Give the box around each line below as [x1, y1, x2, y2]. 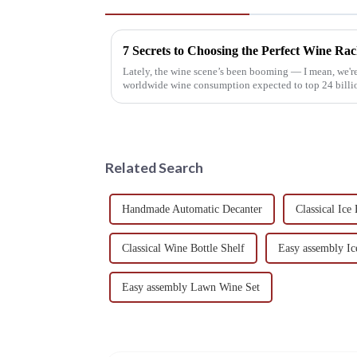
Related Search [105, 158, 203, 176]
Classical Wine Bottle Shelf [122, 241, 245, 254]
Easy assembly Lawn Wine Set [122, 280, 260, 293]
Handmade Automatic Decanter [122, 202, 262, 215]
